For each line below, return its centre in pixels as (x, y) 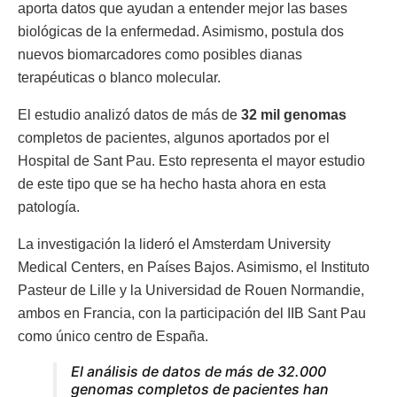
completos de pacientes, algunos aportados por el (174, 137)
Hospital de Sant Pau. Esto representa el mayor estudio (191, 160)
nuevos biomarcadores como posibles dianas (160, 54)
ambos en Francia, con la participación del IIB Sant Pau (192, 313)
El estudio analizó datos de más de (129, 114)
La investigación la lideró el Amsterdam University (174, 244)
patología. (49, 206)
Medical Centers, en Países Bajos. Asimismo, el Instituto (194, 267)
